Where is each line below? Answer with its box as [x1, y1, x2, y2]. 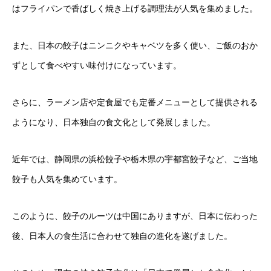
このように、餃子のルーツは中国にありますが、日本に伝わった [12, 211, 258, 221]
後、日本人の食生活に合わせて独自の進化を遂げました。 [12, 230, 232, 241]
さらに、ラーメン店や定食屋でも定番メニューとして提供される [12, 97, 258, 107]
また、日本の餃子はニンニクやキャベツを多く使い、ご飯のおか [12, 40, 258, 50]
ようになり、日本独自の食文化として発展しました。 [12, 117, 215, 127]
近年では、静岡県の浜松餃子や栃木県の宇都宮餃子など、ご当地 [12, 154, 258, 164]
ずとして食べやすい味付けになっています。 [12, 60, 181, 70]
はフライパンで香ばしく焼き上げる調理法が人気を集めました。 [12, 3, 258, 13]
